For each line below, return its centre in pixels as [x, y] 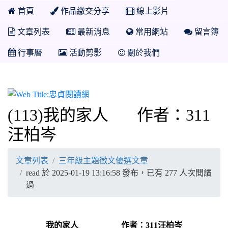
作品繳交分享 [84, 11]
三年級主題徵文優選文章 [103, 160]
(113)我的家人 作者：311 [109, 115]
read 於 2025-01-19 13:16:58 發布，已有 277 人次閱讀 [119, 173]
